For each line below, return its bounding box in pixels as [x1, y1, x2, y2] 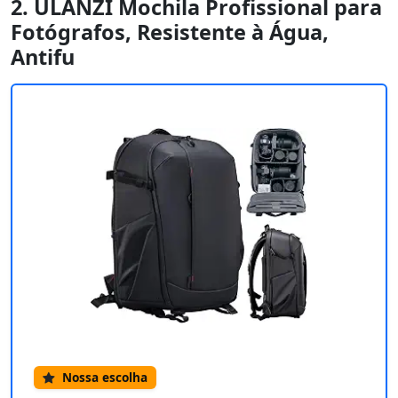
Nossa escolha [59, 369, 147, 386]
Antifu [11, 43, 75, 72]
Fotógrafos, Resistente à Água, [11, 18, 329, 47]
